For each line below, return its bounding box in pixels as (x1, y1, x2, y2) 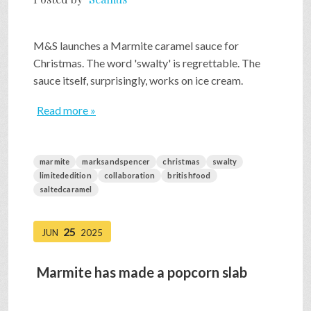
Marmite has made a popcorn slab (37, 264, 247, 281)
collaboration (103, 171, 155, 180)
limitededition (40, 171, 92, 180)
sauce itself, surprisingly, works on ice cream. (33, 74, 243, 87)
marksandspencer (82, 157, 151, 167)
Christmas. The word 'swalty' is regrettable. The (33, 56, 260, 70)
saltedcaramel (40, 185, 92, 194)
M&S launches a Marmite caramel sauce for (33, 39, 239, 53)
